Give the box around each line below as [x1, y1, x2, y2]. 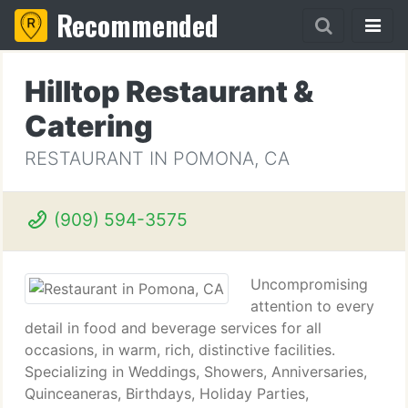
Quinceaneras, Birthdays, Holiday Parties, [25, 384, 309, 403]
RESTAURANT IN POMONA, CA [25, 148, 290, 169]
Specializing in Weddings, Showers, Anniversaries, [25, 362, 367, 381]
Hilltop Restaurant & [25, 74, 313, 109]
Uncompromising [250, 275, 368, 293]
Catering [25, 108, 153, 144]
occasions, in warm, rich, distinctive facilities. [25, 341, 335, 359]
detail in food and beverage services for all [25, 319, 321, 337]
